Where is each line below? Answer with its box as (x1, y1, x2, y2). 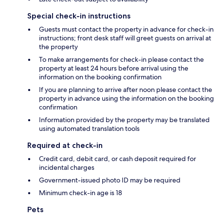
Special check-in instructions (27, 11, 130, 20)
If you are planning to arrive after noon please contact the (39, 85, 212, 94)
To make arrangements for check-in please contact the (39, 54, 204, 64)
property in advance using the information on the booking (39, 93, 214, 103)
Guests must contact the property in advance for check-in (39, 24, 214, 34)
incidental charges (39, 163, 94, 172)
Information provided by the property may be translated (39, 115, 210, 124)
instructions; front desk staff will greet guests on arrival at (39, 33, 211, 42)
